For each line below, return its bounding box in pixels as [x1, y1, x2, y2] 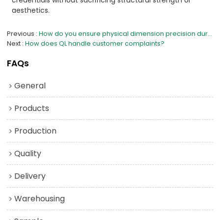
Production [14, 125, 57, 137]
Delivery [14, 170, 46, 182]
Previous [7, 29, 35, 39]
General [14, 80, 46, 92]
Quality [14, 148, 42, 160]
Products [14, 103, 50, 114]
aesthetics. [12, 5, 50, 15]
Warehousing [14, 193, 65, 205]
